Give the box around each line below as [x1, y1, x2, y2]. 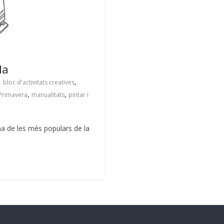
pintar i [68, 90, 88, 99]
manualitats [31, 90, 64, 99]
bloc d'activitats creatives [3, 77, 74, 86]
